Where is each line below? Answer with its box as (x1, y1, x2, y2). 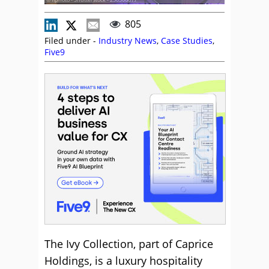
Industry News (98, 35, 157, 46)
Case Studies (161, 35, 213, 46)
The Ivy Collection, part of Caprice (44, 237, 213, 251)
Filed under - (44, 35, 98, 46)
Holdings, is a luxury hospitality (44, 253, 202, 268)
